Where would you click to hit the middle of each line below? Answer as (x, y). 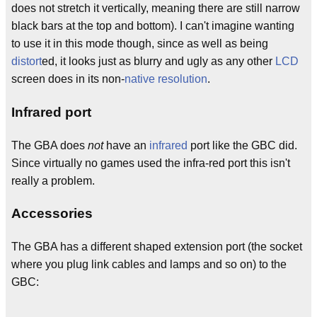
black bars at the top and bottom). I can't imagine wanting (153, 26)
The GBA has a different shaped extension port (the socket (157, 247)
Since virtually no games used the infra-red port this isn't (151, 163)
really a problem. (53, 180)
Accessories (52, 213)
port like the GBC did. (242, 145)
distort (27, 62)
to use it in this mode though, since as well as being (140, 44)
